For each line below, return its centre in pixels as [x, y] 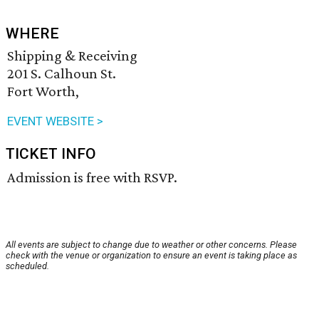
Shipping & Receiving [72, 56]
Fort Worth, [43, 91]
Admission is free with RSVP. [92, 178]
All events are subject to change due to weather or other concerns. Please [151, 245]
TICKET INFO [51, 154]
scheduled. [27, 266]
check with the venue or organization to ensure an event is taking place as [151, 256]
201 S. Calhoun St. [62, 74]
